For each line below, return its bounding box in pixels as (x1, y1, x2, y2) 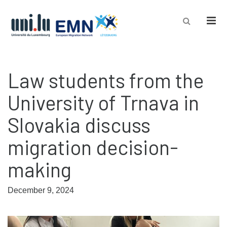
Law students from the (8, 68, 204, 92)
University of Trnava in (8, 90, 199, 115)
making (8, 157, 71, 181)
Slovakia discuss (8, 112, 150, 137)
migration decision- (8, 135, 178, 159)
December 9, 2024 (8, 186, 74, 195)
